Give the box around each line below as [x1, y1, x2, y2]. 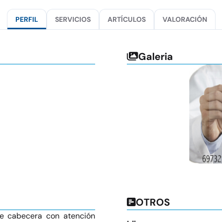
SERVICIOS [55, 15, 91, 24]
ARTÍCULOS [107, 15, 146, 24]
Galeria [138, 50, 173, 63]
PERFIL [15, 15, 38, 24]
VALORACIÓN [162, 15, 207, 24]
